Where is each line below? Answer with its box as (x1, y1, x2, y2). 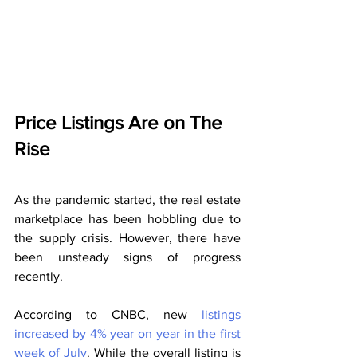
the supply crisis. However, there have (14, 231, 241, 245)
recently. (14, 269, 63, 284)
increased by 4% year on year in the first (14, 327, 241, 341)
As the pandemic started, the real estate (14, 193, 241, 207)
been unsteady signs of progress (14, 250, 241, 265)
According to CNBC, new (14, 308, 202, 322)
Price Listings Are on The (14, 112, 227, 134)
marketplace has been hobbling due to (14, 212, 241, 226)
